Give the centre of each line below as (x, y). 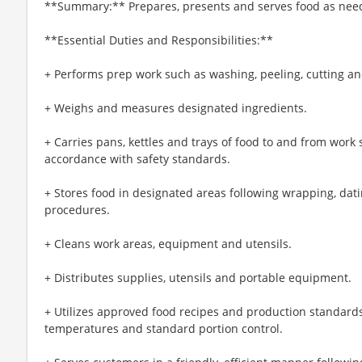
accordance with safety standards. (137, 158)
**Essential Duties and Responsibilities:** (159, 40)
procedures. (77, 209)
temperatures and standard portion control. (164, 328)
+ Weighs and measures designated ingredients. (176, 107)
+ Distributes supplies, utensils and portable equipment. (198, 277)
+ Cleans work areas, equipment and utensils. (168, 243)
